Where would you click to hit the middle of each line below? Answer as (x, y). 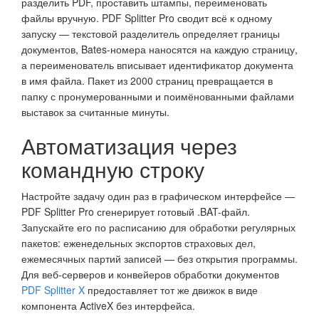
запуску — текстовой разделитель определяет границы (151, 33)
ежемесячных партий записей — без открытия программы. (159, 258)
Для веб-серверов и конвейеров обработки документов (150, 274)
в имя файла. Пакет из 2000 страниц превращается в (147, 80)
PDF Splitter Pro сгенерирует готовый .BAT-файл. (136, 211)
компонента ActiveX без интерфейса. (108, 305)
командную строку (113, 169)
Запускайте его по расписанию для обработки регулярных (158, 227)
